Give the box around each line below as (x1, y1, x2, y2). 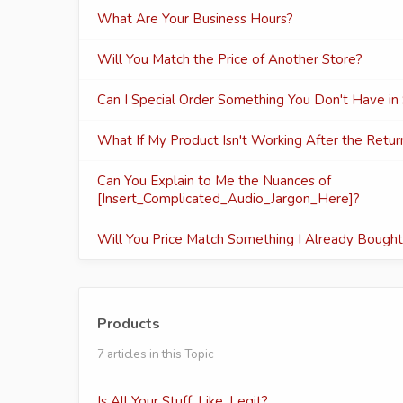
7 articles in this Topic (97, 345, 213, 363)
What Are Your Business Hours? (97, 10, 293, 28)
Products (97, 314, 160, 334)
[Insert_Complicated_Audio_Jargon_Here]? (97, 190, 360, 208)
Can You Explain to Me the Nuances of (97, 172, 331, 190)
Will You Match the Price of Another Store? (97, 50, 363, 68)
